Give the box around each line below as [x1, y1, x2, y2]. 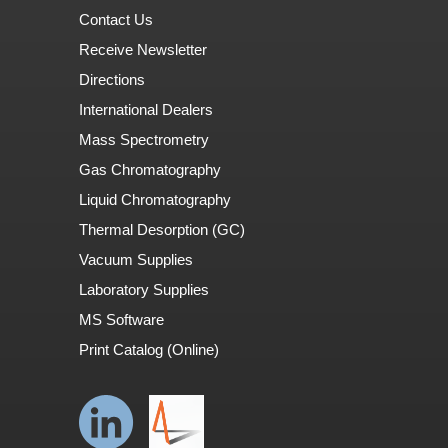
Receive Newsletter [79, 41, 207, 59]
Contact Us [79, 11, 153, 29]
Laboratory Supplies [79, 281, 209, 299]
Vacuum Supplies [79, 251, 193, 269]
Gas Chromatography [79, 161, 221, 179]
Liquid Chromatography [79, 191, 231, 209]
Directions [79, 71, 145, 89]
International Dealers [79, 101, 213, 119]
